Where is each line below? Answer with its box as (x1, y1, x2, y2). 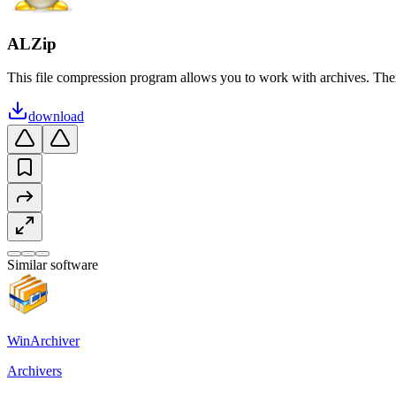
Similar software (7, 257, 98, 273)
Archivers (7, 363, 62, 379)
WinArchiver (7, 333, 80, 349)
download (28, 109, 84, 125)
